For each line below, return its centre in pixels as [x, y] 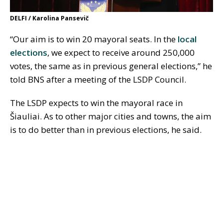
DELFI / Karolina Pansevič [49, 18]
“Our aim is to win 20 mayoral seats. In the [94, 39]
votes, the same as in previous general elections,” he [111, 66]
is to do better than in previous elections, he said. [106, 130]
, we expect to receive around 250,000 [121, 53]
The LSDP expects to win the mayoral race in [96, 103]
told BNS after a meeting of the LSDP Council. [98, 80]
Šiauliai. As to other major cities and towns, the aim [111, 116]
